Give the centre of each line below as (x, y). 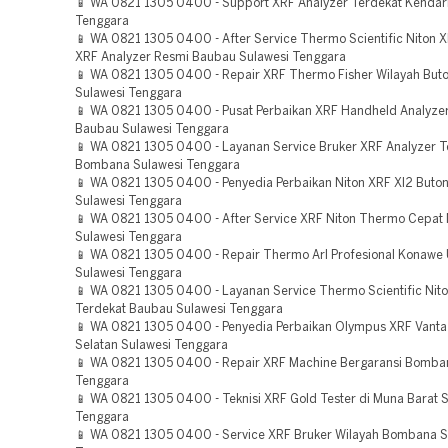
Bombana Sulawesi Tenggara (157, 165)
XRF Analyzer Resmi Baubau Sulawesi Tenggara (210, 57)
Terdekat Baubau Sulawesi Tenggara (179, 309)
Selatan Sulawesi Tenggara (151, 345)
